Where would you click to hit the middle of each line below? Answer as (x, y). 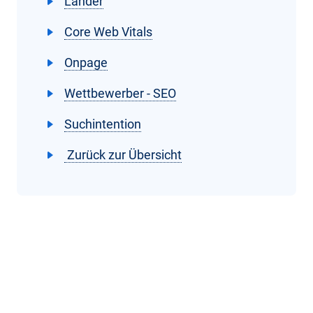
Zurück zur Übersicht (123, 154)
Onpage (86, 62)
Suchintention (103, 124)
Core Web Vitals (108, 31)
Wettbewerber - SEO (120, 93)
